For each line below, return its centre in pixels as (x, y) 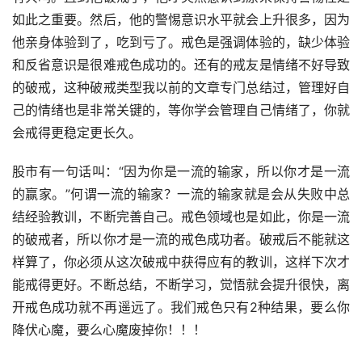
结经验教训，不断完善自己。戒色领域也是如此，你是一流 (181, 217)
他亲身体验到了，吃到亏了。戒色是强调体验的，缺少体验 (181, 42)
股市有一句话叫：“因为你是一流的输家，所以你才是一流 (181, 172)
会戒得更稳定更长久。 (77, 133)
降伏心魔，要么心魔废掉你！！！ (109, 330)
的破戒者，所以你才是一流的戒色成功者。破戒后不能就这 (181, 240)
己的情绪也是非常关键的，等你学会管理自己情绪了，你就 (181, 110)
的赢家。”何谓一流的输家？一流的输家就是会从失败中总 (181, 194)
